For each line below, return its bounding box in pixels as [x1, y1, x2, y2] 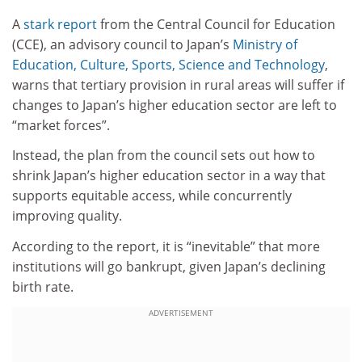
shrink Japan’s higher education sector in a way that [12, 166, 326, 185]
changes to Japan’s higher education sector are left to [12, 95, 337, 114]
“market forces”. [12, 116, 110, 134]
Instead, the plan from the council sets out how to [12, 146, 315, 165]
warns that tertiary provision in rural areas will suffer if [12, 75, 344, 94]
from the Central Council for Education [97, 15, 335, 33]
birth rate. [12, 277, 77, 296]
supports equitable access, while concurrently [12, 187, 292, 205]
